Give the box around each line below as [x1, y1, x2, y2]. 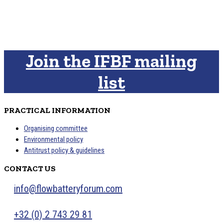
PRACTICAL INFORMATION [4, 105, 111, 115]
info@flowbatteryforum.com [14, 182, 122, 195]
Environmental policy [24, 134, 83, 144]
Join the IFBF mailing [26, 50, 197, 72]
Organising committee [24, 123, 88, 133]
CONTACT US [4, 163, 56, 173]
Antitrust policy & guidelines [24, 145, 105, 155]
